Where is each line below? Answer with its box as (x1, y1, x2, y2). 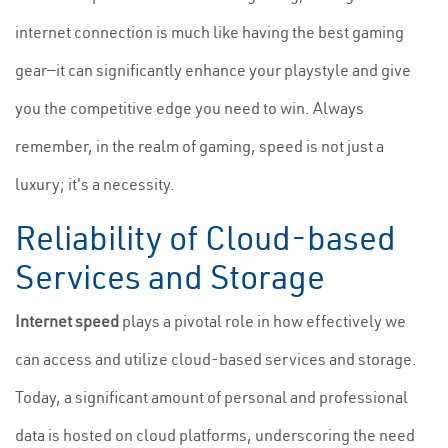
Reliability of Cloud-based (15, 217, 396, 259)
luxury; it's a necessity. (15, 174, 175, 194)
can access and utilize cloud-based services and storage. (15, 349, 417, 369)
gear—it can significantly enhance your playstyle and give (15, 60, 411, 80)
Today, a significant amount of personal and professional (15, 387, 408, 407)
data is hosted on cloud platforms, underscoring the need (15, 425, 415, 445)
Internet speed (15, 311, 119, 331)
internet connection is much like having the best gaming (15, 22, 404, 42)
